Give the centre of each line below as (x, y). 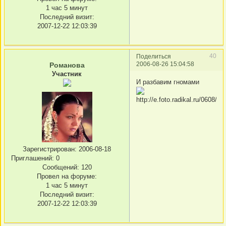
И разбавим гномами (168, 82)
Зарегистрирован (49, 149)
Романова (67, 65)
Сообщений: (61, 167)
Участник (67, 74)
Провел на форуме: (67, 177)
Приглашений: (33, 158)
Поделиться (154, 56)
